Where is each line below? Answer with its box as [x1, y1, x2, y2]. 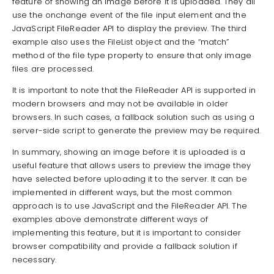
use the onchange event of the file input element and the [12, 9, 246, 21]
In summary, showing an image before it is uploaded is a [12, 146, 246, 158]
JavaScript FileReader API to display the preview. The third [12, 22, 246, 34]
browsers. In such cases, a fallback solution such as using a [12, 111, 255, 123]
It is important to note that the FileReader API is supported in [12, 84, 256, 96]
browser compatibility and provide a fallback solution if [12, 240, 237, 252]
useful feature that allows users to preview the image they [12, 159, 251, 171]
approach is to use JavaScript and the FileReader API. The [12, 199, 247, 212]
